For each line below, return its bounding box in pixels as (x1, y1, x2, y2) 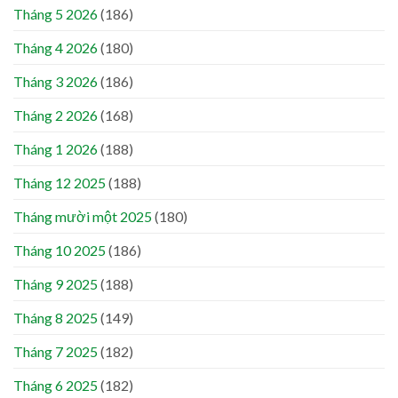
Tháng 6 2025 (13, 377, 98, 394)
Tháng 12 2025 (13, 174, 106, 192)
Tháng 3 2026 (13, 73, 98, 91)
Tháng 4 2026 (13, 39, 98, 57)
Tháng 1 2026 (13, 140, 98, 158)
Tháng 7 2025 (13, 343, 98, 361)
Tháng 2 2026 (13, 107, 98, 124)
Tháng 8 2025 (13, 309, 98, 327)
